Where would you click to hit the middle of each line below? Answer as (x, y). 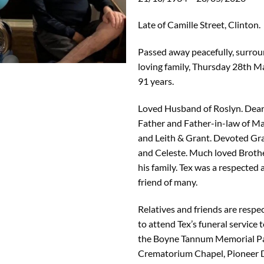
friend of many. (168, 181)
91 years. (156, 81)
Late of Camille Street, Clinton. (199, 25)
